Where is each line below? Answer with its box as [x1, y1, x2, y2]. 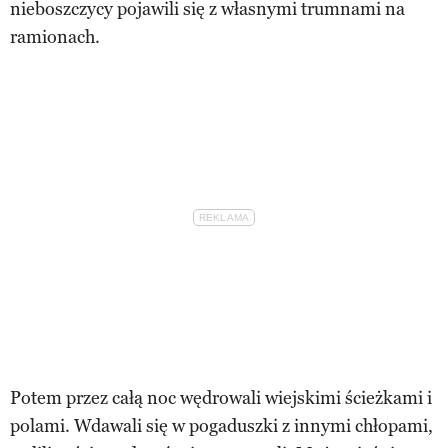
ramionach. [10, 25, 100, 48]
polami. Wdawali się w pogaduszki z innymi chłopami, [10, 414, 433, 437]
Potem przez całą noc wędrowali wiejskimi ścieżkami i [10, 386, 432, 409]
